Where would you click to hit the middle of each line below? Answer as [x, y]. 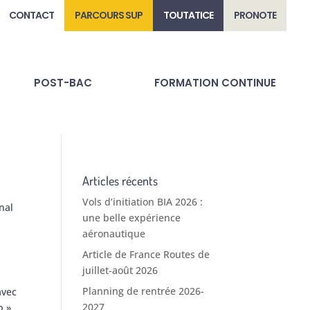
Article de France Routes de [146, 255]
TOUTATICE [189, 15]
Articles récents [120, 181]
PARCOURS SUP [109, 15]
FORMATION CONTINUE [216, 82]
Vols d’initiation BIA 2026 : [143, 202]
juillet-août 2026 [120, 271]
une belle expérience [132, 218]
